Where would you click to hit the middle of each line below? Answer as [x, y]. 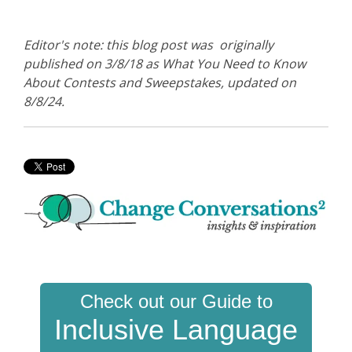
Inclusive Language [176, 330]
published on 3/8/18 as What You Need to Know [165, 63]
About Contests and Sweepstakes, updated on [160, 82]
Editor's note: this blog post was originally [148, 44]
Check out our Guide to [176, 302]
